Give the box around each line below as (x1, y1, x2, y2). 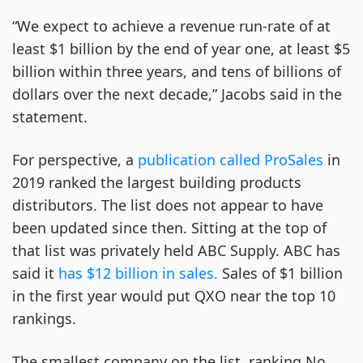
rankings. (12, 309, 80, 328)
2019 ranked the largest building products (12, 173, 301, 192)
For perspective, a (12, 150, 138, 169)
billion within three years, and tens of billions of (12, 62, 341, 81)
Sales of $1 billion (218, 263, 343, 283)
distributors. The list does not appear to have (12, 195, 323, 215)
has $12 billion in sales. (58, 263, 218, 283)
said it (12, 263, 58, 283)
